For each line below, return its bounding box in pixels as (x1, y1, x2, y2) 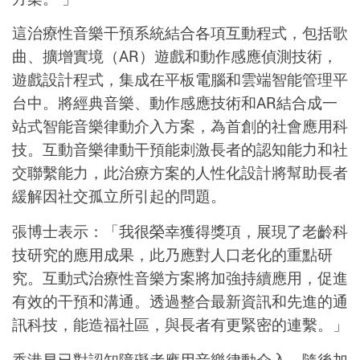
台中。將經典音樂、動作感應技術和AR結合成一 (12, 92, 337, 114)
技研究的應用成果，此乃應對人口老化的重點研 (12, 244, 333, 266)
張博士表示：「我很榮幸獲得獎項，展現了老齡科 (12, 221, 348, 243)
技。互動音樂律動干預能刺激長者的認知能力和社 (12, 139, 348, 161)
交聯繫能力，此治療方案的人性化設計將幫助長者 (12, 162, 348, 184)
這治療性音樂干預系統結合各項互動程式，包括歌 (12, 22, 348, 44)
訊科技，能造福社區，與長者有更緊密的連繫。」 (12, 314, 348, 336)
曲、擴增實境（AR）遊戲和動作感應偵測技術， (12, 46, 337, 67)
